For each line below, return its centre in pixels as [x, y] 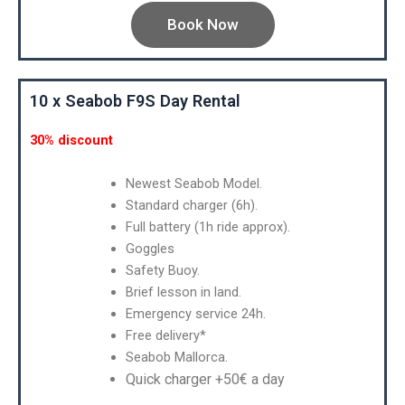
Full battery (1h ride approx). [207, 226]
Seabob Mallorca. [176, 357]
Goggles [150, 248]
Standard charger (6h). [191, 205]
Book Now [202, 25]
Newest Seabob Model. [193, 183]
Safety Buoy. [162, 270]
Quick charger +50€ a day [205, 379]
